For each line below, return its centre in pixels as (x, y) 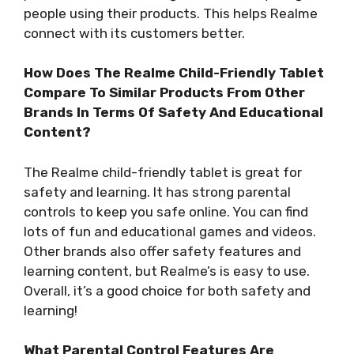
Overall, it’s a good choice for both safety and (167, 290)
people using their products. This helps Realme (171, 13)
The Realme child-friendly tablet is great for (163, 172)
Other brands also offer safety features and (162, 251)
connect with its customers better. (134, 33)
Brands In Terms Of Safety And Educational (173, 113)
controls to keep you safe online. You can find (166, 211)
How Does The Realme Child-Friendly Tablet (174, 73)
